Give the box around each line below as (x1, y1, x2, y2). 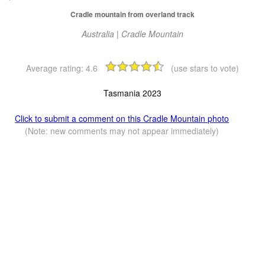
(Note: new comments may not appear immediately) (25, 125, 219, 137)
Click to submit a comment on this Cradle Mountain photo (15, 112, 230, 125)
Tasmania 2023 (104, 87, 161, 99)
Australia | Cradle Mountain (82, 28, 183, 40)
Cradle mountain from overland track (70, 9, 195, 20)
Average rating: (26, 62, 86, 75)
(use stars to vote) (171, 62, 239, 75)
